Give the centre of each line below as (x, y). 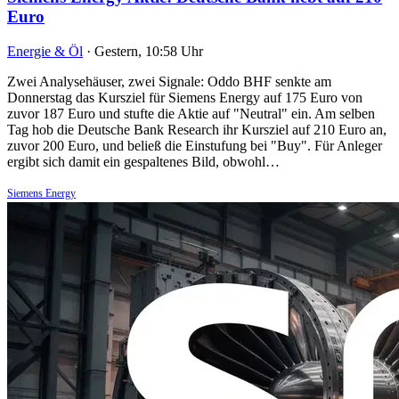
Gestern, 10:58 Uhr (149, 51)
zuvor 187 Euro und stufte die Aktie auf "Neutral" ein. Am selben (191, 113)
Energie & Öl (45, 51)
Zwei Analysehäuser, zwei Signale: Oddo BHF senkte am (169, 81)
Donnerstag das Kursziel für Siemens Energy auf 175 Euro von (185, 97)
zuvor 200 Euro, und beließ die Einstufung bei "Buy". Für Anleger (195, 145)
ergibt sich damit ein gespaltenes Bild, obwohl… (143, 161)
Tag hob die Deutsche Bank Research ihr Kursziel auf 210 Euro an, (197, 129)
